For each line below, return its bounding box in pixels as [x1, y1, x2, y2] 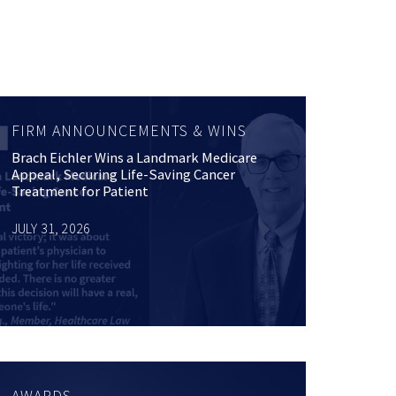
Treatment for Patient [11, 182, 148, 202]
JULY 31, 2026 [11, 219, 91, 238]
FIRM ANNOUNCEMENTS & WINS [11, 120, 247, 141]
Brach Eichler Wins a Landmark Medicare [11, 148, 257, 168]
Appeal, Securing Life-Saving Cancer [11, 165, 235, 185]
